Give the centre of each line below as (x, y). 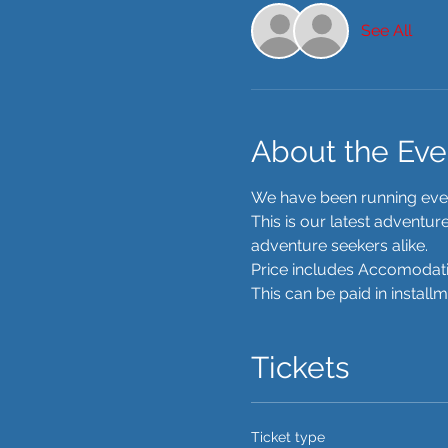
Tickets (299, 367)
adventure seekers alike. (341, 245)
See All (386, 30)
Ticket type (287, 437)
